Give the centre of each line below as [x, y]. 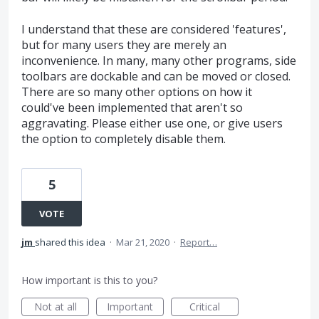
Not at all [55, 306]
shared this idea [71, 242]
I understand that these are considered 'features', [154, 29]
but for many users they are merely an [124, 45]
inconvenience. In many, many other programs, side [159, 60]
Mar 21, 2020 [143, 242]
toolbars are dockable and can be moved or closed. [156, 76]
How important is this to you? [89, 280]
